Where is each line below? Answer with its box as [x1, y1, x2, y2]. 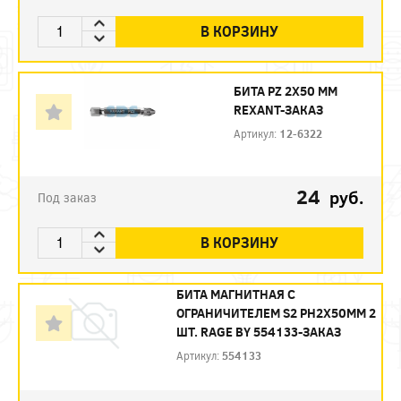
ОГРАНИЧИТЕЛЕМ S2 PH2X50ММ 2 [175, 303, 376, 321]
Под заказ [38, 188, 97, 206]
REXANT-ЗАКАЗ [234, 100, 324, 118]
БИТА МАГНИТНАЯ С [175, 285, 295, 303]
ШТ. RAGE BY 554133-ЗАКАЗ [175, 322, 341, 340]
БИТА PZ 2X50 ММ [234, 81, 338, 99]
